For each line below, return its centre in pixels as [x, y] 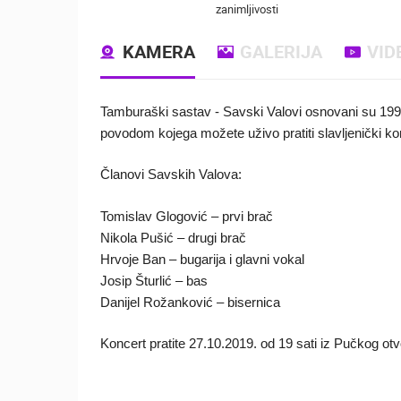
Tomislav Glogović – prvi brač [187, 216]
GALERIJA [281, 51]
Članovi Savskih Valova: [171, 175]
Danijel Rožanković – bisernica [190, 302]
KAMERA [159, 51]
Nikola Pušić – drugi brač [173, 237]
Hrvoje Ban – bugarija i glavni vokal [202, 259]
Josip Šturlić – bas [154, 280]
